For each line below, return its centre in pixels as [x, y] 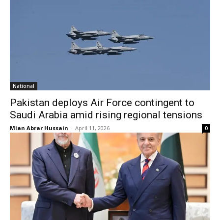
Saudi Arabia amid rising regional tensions [106, 115]
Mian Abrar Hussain [39, 128]
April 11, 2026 [92, 128]
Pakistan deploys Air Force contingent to [102, 103]
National [24, 86]
